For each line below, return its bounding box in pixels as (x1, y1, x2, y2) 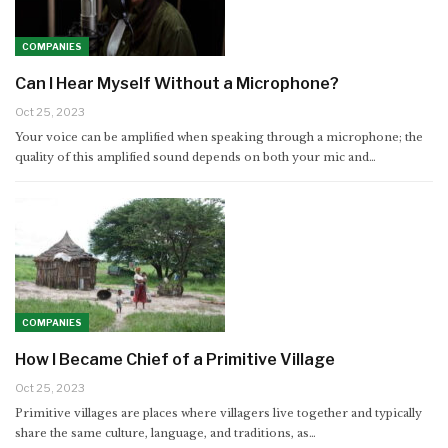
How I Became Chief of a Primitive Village (15, 350, 335, 370)
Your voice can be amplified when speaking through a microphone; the (15, 129, 423, 144)
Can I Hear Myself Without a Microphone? (15, 73, 339, 93)
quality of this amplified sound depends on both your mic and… (15, 149, 376, 164)
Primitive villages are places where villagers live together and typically (15, 406, 422, 421)
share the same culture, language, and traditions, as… (15, 426, 316, 441)
